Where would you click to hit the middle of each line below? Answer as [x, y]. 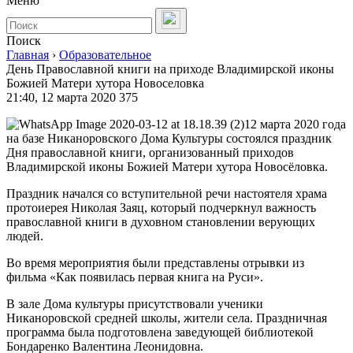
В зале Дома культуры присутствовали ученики [135, 304]
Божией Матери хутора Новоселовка [105, 83]
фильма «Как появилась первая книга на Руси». [135, 277]
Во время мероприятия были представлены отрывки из [155, 263]
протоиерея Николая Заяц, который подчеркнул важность [161, 208]
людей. [25, 236]
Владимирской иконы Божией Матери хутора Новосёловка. [167, 167]
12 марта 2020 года [295, 124]
